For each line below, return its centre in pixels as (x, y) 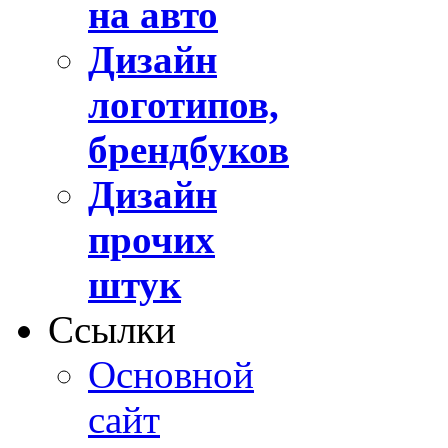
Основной (171, 374)
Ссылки (112, 329)
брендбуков (188, 149)
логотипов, (183, 104)
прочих (151, 239)
